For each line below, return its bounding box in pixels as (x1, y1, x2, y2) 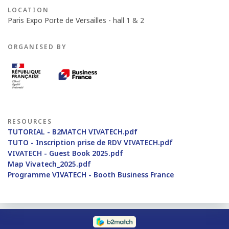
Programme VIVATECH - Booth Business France (8, 170, 174, 180)
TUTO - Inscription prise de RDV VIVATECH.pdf (8, 138, 173, 148)
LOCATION (8, 5, 49, 14)
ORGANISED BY (8, 42, 66, 51)
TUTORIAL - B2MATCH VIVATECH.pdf (8, 127, 138, 137)
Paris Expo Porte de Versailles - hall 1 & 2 (8, 15, 144, 25)
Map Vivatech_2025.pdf (8, 159, 91, 169)
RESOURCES (8, 117, 52, 126)
